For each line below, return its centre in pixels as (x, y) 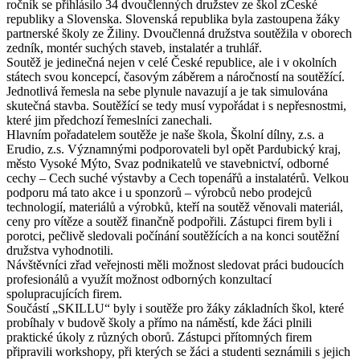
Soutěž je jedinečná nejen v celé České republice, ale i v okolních (172, 63)
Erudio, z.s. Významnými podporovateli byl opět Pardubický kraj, (174, 149)
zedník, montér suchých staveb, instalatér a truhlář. (134, 48)
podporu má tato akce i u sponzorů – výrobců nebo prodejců (159, 193)
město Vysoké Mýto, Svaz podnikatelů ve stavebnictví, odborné (168, 164)
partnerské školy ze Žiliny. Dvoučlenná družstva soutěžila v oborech (179, 34)
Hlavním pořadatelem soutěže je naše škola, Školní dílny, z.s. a (165, 135)
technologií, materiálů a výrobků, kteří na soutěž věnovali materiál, (175, 207)
